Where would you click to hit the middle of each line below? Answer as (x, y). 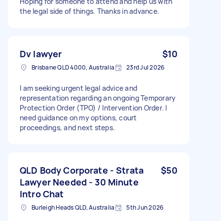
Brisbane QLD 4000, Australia (73, 67)
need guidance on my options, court (78, 117)
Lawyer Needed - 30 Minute (79, 182)
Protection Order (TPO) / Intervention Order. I (93, 108)
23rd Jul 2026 (146, 67)
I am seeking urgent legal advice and (78, 88)
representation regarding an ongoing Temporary (98, 98)
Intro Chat (42, 194)
